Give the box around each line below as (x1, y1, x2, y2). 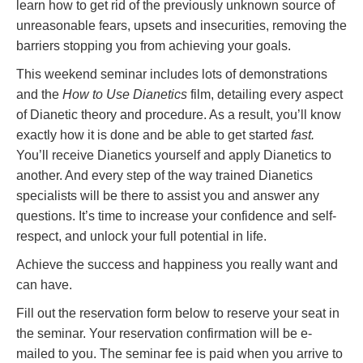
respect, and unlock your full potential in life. (16, 229, 267, 243)
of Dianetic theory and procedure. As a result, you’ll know (16, 108, 341, 122)
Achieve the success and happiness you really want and (16, 258, 338, 271)
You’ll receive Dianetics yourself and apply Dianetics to (16, 148, 331, 162)
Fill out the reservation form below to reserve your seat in (16, 306, 340, 320)
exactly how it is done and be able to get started (16, 128, 291, 142)
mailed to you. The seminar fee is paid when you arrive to (16, 347, 343, 361)
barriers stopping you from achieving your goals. (16, 39, 291, 53)
